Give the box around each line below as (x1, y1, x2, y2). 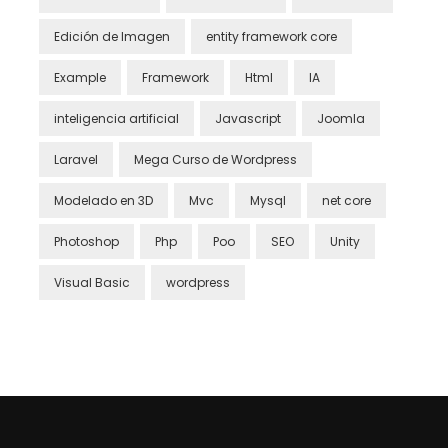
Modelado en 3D (54, 191, 153, 209)
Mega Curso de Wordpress (134, 150, 297, 168)
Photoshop (54, 232, 119, 250)
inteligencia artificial (54, 109, 179, 127)
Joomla (317, 109, 365, 127)
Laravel (54, 150, 98, 168)
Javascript (215, 109, 281, 127)
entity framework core (206, 27, 337, 45)
